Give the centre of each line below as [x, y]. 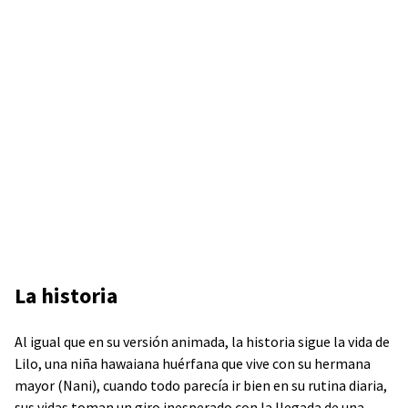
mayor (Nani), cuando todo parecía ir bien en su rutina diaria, [201, 385]
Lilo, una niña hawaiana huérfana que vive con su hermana [193, 363]
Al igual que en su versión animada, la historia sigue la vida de [202, 342]
